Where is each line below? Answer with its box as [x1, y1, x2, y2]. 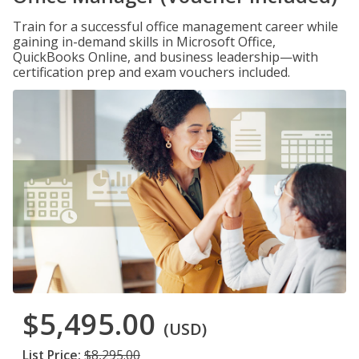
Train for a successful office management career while [13, 18, 338, 35]
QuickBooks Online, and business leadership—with [13, 48, 318, 66]
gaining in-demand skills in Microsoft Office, [13, 33, 276, 50]
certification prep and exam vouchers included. [13, 63, 290, 81]
